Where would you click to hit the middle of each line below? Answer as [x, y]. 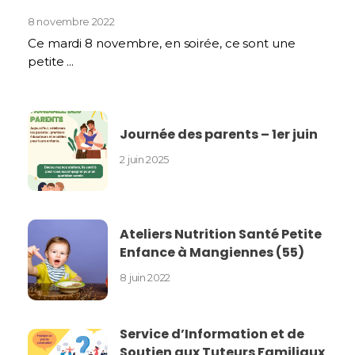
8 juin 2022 [145, 277]
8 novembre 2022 [71, 21]
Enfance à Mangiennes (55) [212, 252]
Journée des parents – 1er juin [219, 135]
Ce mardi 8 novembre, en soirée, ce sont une [162, 43]
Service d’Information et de [212, 334]
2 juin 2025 [145, 160]
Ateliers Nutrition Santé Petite [221, 234]
